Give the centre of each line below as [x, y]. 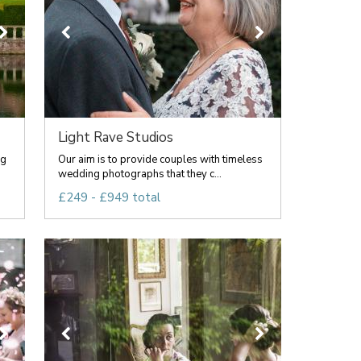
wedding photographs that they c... [139, 174]
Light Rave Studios [115, 137]
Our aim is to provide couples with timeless [160, 160]
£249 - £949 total [109, 197]
